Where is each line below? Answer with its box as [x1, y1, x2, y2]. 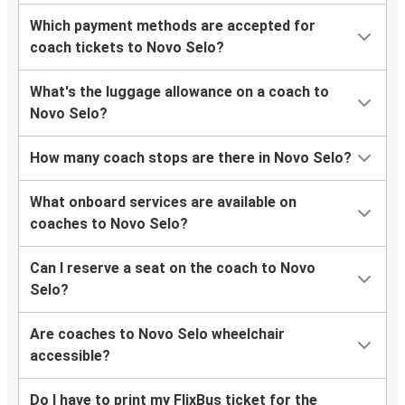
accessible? [30, 347, 110, 365]
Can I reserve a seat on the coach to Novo [30, 259, 316, 278]
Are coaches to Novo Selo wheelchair [30, 325, 285, 344]
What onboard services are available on [30, 193, 297, 212]
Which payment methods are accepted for [30, 17, 316, 35]
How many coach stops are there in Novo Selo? [30, 149, 352, 167]
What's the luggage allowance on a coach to [30, 83, 329, 101]
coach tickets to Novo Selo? [30, 39, 224, 57]
